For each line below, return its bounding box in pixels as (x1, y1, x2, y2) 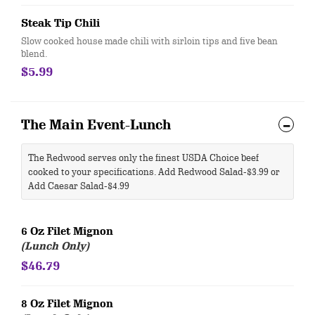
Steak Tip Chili (21, 17, 100, 30)
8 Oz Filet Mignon (21, 297, 113, 310)
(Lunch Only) (21, 240, 89, 252)
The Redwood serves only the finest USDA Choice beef (28, 151, 259, 164)
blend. (21, 47, 47, 60)
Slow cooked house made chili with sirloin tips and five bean (21, 34, 278, 47)
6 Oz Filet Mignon (21, 225, 113, 238)
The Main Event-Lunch (21, 117, 171, 133)
